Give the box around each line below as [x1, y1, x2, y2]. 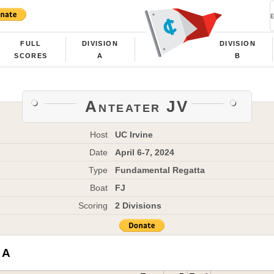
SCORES [14, 52, 48, 59]
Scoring [78, 200, 108, 210]
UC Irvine [114, 129, 153, 139]
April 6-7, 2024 [114, 147, 174, 157]
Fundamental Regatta [114, 165, 205, 175]
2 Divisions [114, 200, 161, 210]
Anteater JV [85, 97, 189, 115]
